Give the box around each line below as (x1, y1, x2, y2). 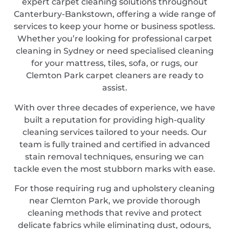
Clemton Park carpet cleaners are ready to (26, 71, 203, 81)
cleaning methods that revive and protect (27, 208, 202, 218)
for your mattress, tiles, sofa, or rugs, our (31, 58, 198, 68)
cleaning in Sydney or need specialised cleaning (15, 46, 214, 56)
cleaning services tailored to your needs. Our (22, 127, 207, 137)
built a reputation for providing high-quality (24, 114, 205, 125)
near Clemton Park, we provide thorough (29, 196, 200, 206)
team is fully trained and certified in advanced (19, 139, 210, 149)
